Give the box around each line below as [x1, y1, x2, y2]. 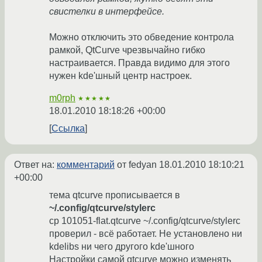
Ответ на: [14, 160, 57, 170]
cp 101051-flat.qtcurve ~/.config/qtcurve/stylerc [49, 216, 240, 226]
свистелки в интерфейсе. [49, 6, 164, 17]
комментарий [57, 160, 115, 170]
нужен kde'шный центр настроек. [49, 71, 192, 81]
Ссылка [51, 123, 85, 134]
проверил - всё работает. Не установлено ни [49, 229, 242, 239]
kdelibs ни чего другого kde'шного [49, 242, 194, 252]
